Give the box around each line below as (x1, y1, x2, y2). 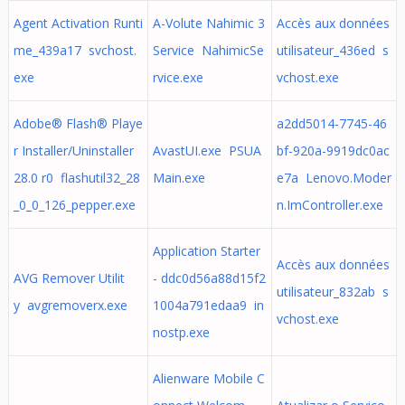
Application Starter (152, 242, 260, 259)
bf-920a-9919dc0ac (276, 142, 390, 159)
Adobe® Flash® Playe (13, 115, 143, 132)
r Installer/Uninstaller (13, 142, 134, 159)
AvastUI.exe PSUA (152, 142, 261, 159)
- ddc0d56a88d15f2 (152, 269, 266, 287)
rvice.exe (152, 69, 203, 86)
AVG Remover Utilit (13, 269, 125, 287)
